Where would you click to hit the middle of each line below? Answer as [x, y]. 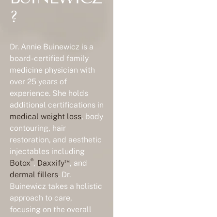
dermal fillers [34, 174]
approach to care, [41, 198]
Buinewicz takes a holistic [56, 186]
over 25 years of [38, 81]
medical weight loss [46, 116]
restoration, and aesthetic [56, 139]
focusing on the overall [51, 209]
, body [92, 116]
